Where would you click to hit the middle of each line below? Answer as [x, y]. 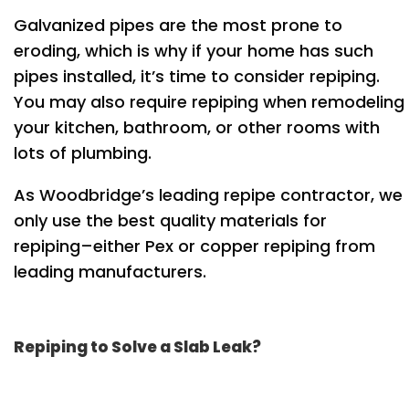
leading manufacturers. [110, 271]
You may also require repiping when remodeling [209, 101]
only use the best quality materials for [170, 220]
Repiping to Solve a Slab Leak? [137, 346]
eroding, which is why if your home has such [194, 50]
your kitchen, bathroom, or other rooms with [197, 127]
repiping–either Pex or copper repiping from [194, 246]
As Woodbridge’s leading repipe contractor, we [208, 194]
